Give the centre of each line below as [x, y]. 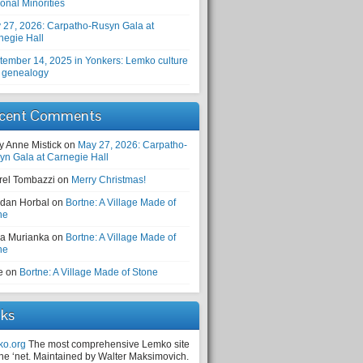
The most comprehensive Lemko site [108, 344]
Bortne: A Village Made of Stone [89, 272]
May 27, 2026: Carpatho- [132, 145]
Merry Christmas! [109, 180]
